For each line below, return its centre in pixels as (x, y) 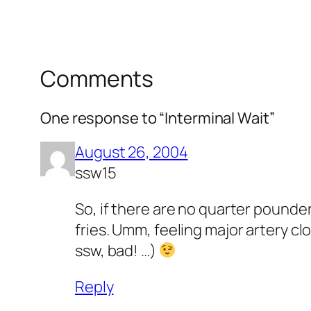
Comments (97, 79)
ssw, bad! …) (117, 250)
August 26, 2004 (132, 152)
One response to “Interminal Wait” (158, 118)
